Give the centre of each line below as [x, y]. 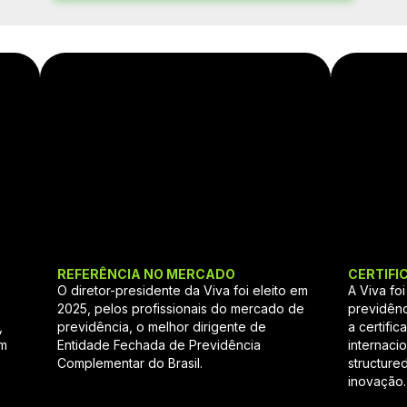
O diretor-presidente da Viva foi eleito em [183, 291]
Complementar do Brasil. [130, 363]
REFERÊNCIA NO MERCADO [147, 274]
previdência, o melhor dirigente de [162, 327]
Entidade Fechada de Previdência [159, 345]
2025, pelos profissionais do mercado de [181, 309]
